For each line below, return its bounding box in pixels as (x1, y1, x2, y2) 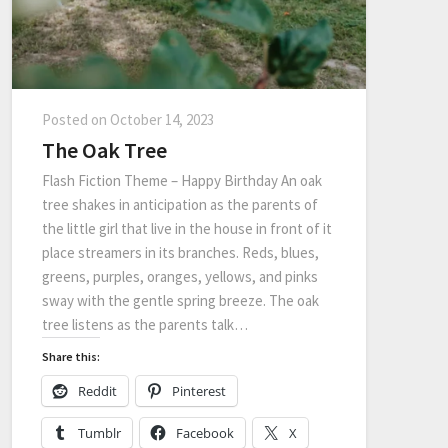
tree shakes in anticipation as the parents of (42, 194, 318, 214)
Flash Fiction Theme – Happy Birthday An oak (42, 170, 322, 190)
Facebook (176, 423, 234, 442)
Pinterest (172, 381, 226, 400)
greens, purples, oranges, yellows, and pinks (42, 266, 318, 286)
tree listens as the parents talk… (42, 314, 248, 334)
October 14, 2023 (110, 109, 214, 129)
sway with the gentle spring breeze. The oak (42, 290, 319, 310)
